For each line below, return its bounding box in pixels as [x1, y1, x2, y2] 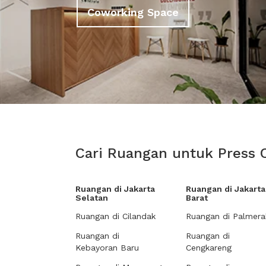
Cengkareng [186, 243, 232, 252]
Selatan [75, 193, 108, 202]
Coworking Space [87, 5, 179, 18]
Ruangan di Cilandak [75, 211, 156, 221]
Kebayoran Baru [75, 243, 139, 252]
